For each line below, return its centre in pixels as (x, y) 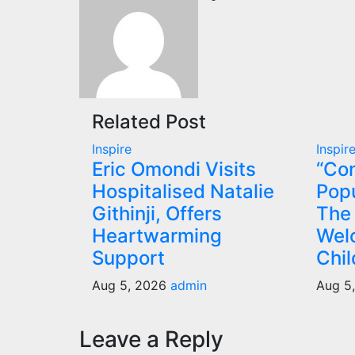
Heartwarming (157, 236)
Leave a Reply (151, 340)
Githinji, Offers (157, 214)
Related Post (149, 122)
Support (128, 258)
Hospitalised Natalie (183, 192)
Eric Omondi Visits (174, 170)
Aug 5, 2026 (131, 286)
